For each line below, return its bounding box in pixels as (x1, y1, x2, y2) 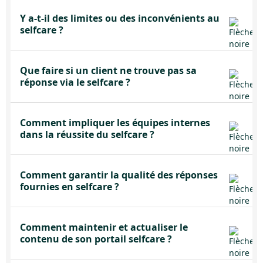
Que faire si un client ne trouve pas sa (20, 64, 197, 77)
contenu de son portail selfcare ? (20, 232, 172, 245)
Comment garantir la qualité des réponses (20, 168, 218, 181)
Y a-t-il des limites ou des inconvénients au (20, 12, 220, 25)
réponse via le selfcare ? (20, 76, 130, 89)
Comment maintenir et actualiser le (20, 221, 188, 234)
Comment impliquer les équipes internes (20, 116, 210, 129)
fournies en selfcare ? (20, 180, 119, 193)
